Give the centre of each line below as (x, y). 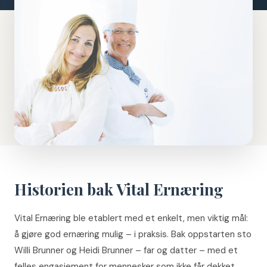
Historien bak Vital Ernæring (119, 189)
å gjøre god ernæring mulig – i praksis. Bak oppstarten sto (133, 234)
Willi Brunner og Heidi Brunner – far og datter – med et (126, 250)
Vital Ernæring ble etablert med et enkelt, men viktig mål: (131, 218)
